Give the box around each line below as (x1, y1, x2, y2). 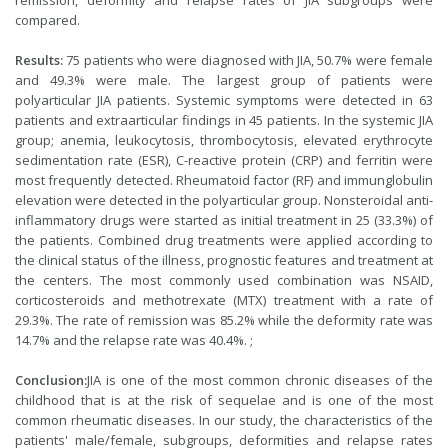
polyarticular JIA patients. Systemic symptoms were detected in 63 (15, 91, 433, 109)
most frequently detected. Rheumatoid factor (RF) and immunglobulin (15, 171, 433, 189)
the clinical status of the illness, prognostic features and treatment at (15, 251, 433, 269)
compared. (15, 11, 80, 29)
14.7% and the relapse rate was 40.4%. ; (15, 331, 253, 349)
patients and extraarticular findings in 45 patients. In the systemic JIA (15, 111, 433, 129)
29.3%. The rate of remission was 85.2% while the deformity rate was (15, 311, 433, 329)
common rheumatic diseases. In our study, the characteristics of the (15, 411, 433, 429)
